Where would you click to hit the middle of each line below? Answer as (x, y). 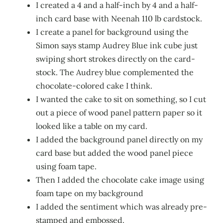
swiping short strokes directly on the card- (115, 58)
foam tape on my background (90, 193)
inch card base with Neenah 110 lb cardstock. (119, 18)
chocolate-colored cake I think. (94, 85)
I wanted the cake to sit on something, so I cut (121, 99)
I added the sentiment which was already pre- (121, 206)
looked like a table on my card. (92, 126)
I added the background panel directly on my (119, 139)
